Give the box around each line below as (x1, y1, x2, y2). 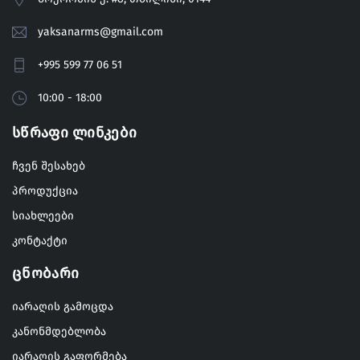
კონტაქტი (12, 233, 67, 247)
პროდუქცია (12, 183, 78, 198)
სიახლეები (12, 208, 74, 223)
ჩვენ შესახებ (12, 158, 85, 173)
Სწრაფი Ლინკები (12, 123, 137, 141)
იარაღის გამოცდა (12, 299, 113, 313)
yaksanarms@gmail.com (38, 24, 163, 39)
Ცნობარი (12, 264, 80, 282)
